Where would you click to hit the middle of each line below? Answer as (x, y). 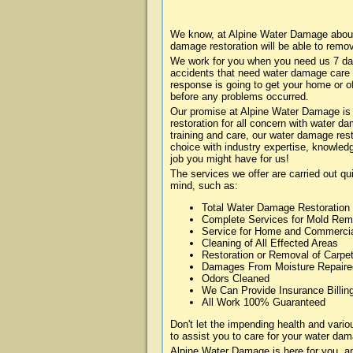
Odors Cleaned (236, 279)
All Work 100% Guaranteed (264, 302)
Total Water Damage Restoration (276, 208)
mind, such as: (204, 186)
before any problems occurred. (240, 97)
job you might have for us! (230, 159)
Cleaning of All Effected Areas (270, 243)
